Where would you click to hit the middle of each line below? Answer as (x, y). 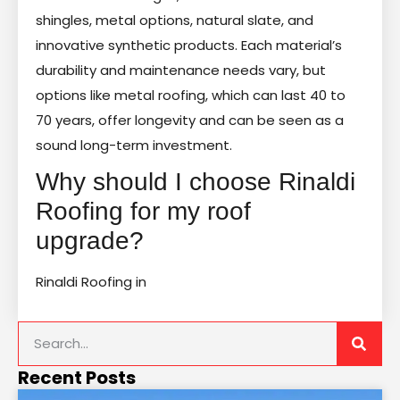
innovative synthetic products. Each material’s (189, 45)
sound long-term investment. (134, 145)
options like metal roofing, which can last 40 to (191, 95)
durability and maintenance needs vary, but (181, 70)
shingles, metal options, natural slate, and (175, 20)
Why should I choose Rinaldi (196, 181)
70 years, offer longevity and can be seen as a (190, 120)
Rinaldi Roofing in (91, 281)
